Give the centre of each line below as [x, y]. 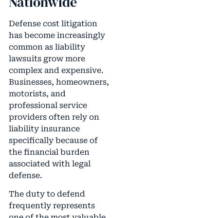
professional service [48, 105]
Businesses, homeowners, [59, 82]
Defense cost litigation [53, 24]
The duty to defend [47, 194]
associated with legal [49, 164]
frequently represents [52, 206]
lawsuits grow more [47, 59]
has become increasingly [57, 35]
